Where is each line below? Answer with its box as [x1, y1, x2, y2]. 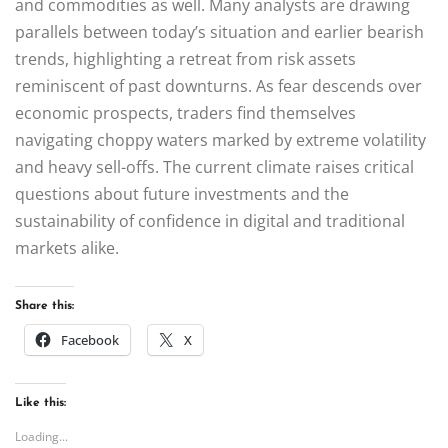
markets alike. [15, 236, 119, 259]
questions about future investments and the [15, 182, 349, 205]
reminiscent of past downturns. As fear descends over [15, 74, 422, 97]
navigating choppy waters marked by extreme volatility [15, 128, 426, 151]
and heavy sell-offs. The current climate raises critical [15, 155, 414, 178]
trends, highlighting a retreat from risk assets [15, 47, 356, 70]
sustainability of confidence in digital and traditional [15, 209, 405, 232]
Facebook [61, 330, 119, 349]
